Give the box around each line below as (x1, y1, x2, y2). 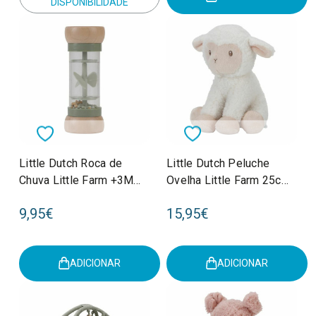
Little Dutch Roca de (19, 156, 122, 170)
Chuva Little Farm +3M (19, 173, 134, 187)
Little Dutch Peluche (166, 156, 269, 170)
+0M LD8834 (166, 190, 233, 204)
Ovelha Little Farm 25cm (166, 173, 291, 187)
